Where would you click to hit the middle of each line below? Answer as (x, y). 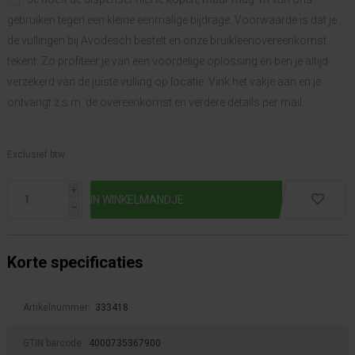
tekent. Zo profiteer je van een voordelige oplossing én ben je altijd (168, 61)
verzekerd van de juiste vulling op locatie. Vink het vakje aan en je (164, 81)
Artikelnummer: (58, 307)
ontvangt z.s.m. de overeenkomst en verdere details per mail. (156, 102)
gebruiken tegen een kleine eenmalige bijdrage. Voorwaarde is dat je (172, 19)
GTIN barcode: (55, 343)
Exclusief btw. (37, 154)
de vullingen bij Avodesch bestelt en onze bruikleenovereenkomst (167, 40)
